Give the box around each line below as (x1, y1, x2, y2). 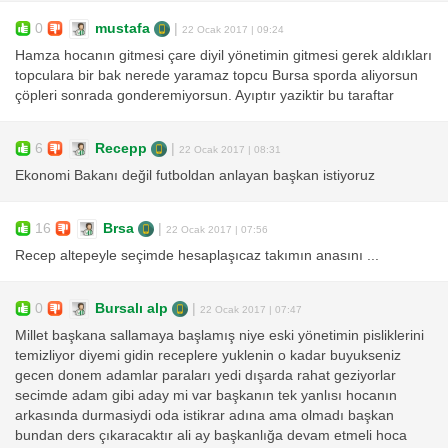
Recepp (95, 140, 147, 156)
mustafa (95, 20, 150, 36)
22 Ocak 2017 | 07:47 (200, 303, 302, 315)
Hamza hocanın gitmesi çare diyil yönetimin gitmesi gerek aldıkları (15, 48, 432, 64)
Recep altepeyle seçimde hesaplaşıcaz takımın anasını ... (15, 248, 379, 264)
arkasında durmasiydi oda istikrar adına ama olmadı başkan (15, 408, 394, 424)
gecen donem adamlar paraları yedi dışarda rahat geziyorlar (15, 368, 396, 384)
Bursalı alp (95, 300, 168, 316)
